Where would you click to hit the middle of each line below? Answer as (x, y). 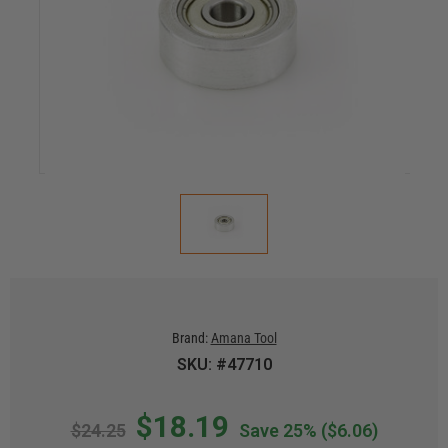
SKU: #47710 (224, 364)
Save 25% (277, 430)
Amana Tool (243, 338)
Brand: (189, 338)
